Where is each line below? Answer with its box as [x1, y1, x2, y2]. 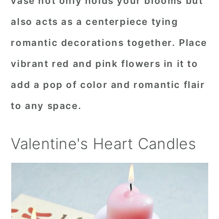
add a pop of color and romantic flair [11, 79, 205, 90]
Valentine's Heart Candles [11, 134, 196, 153]
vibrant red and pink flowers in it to [11, 58, 198, 69]
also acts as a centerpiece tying [11, 16, 178, 27]
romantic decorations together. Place [11, 37, 207, 48]
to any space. [11, 100, 82, 111]
